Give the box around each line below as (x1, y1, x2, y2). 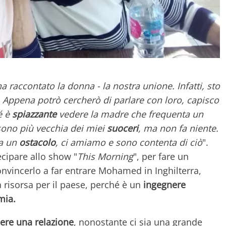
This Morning (77, 150, 133, 162)
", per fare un (133, 150, 189, 162)
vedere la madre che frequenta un (56, 107, 203, 120)
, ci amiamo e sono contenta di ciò (55, 136, 202, 148)
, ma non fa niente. (138, 122, 218, 134)
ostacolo (19, 136, 55, 148)
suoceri (107, 122, 138, 134)
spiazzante (12, 107, 56, 120)
